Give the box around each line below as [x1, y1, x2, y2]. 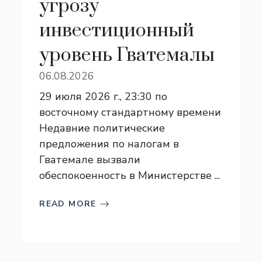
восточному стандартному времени [39, 105, 222, 119]
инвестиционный [39, 19, 195, 43]
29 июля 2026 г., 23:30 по [39, 89, 168, 104]
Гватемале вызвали [39, 153, 141, 167]
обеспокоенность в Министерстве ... [39, 168, 220, 182]
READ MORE [39, 198, 96, 209]
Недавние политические [39, 121, 166, 135]
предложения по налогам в [39, 137, 180, 151]
